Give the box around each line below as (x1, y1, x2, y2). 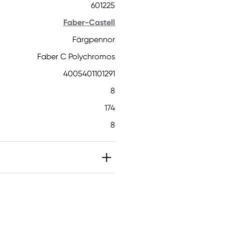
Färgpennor (72, 35, 115, 44)
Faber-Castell (63, 18, 115, 27)
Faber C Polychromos (37, 52, 115, 61)
